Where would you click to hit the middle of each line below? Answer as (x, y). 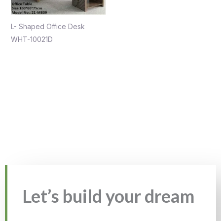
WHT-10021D (32, 39)
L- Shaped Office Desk (48, 27)
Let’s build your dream (108, 196)
